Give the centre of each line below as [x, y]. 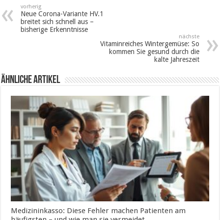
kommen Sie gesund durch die [154, 52]
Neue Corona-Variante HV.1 [62, 14]
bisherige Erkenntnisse [55, 30]
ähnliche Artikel [31, 81]
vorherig [31, 7]
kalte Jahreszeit [177, 60]
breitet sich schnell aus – [57, 22]
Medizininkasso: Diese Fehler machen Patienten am [98, 210]
